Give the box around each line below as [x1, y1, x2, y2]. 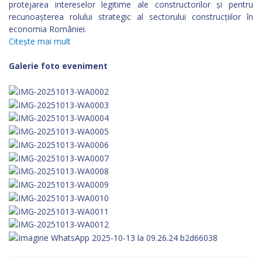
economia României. [9, 23, 87, 35]
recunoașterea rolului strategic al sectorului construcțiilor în [9, 11, 253, 22]
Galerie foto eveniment [9, 60, 108, 71]
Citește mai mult [9, 36, 71, 47]
